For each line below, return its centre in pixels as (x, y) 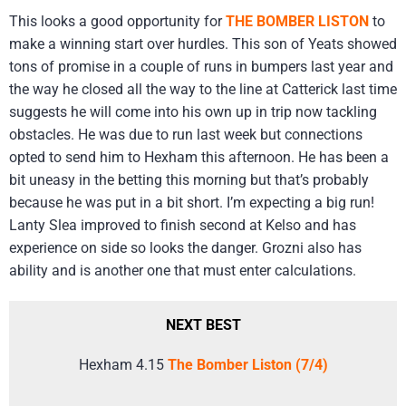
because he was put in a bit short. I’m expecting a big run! (192, 202)
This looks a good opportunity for (117, 21)
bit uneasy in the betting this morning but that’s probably (189, 179)
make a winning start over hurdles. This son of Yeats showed (203, 43)
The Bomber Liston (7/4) (247, 365)
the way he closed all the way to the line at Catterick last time (203, 89)
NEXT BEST (203, 325)
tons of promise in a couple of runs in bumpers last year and (201, 66)
